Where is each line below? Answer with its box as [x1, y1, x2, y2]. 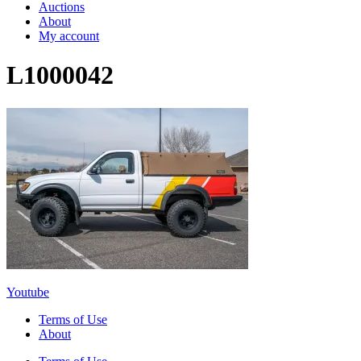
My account [39, 29, 99, 43]
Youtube [6, 284, 49, 299]
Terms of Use [39, 312, 107, 326]
